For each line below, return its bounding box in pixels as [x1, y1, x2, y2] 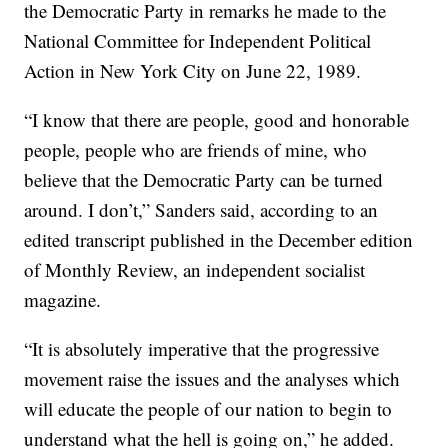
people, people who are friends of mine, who [24, 137, 368, 162]
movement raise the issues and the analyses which [24, 366, 401, 391]
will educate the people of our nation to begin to [24, 396, 393, 421]
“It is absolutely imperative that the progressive [24, 336, 380, 361]
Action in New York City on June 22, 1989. [24, 58, 362, 83]
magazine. [24, 287, 102, 312]
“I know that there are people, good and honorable [24, 107, 410, 132]
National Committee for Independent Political [24, 28, 372, 53]
